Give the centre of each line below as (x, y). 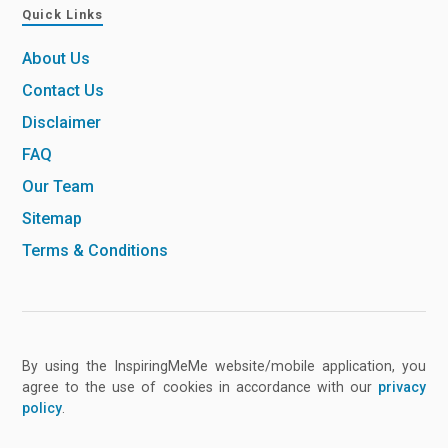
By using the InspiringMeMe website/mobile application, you (224, 366)
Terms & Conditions (95, 250)
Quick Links (63, 14)
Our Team (58, 186)
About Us (56, 58)
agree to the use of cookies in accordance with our (200, 387)
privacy (401, 387)
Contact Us (63, 90)
